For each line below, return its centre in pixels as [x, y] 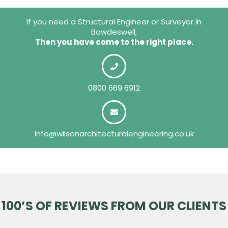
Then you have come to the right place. [114, 42]
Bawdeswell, [114, 32]
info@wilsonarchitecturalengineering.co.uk [114, 134]
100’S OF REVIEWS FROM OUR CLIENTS [114, 206]
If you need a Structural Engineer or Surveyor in [114, 21]
